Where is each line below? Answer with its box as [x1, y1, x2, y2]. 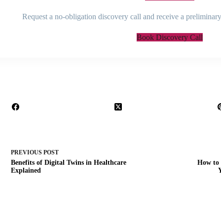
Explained [10, 166, 41, 174]
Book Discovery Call [137, 33, 203, 42]
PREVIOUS [10, 148, 43, 156]
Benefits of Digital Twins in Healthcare [10, 158, 126, 166]
